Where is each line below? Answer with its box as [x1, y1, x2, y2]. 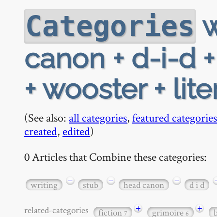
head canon [124, 178, 164, 191]
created [24, 124, 57, 139]
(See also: [24, 110, 69, 125]
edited [62, 124, 90, 139]
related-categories [24, 203, 92, 216]
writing [31, 178, 58, 191]
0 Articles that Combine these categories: [24, 149, 207, 164]
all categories [69, 110, 127, 125]
